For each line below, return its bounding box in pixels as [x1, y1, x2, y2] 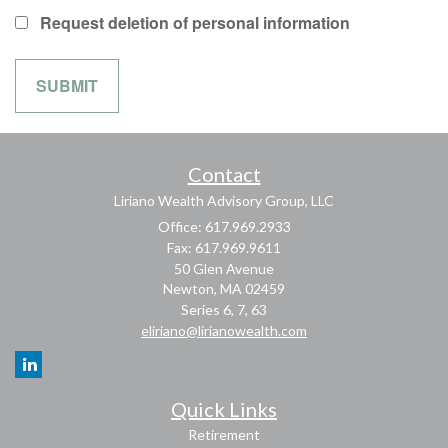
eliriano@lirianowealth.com [141, 322, 307, 339]
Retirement [188, 426, 260, 443]
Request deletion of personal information [40, 11, 350, 34]
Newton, [163, 280, 217, 297]
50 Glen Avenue [174, 260, 274, 277]
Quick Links [171, 397, 277, 421]
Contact [187, 162, 261, 186]
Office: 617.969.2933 [157, 218, 291, 235]
